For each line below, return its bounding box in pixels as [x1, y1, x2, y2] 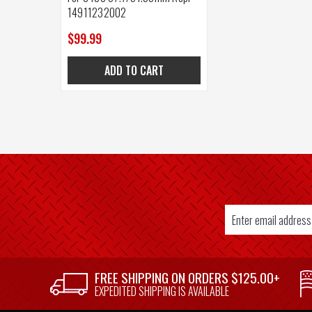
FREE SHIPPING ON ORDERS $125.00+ [95, 267, 280, 288]
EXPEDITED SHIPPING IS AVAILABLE [95, 283, 229, 300]
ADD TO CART [104, 62, 164, 79]
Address [57, 221, 93, 239]
